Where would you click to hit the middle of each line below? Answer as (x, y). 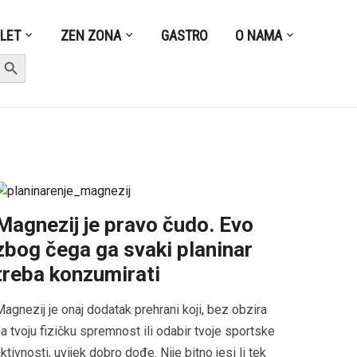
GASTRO (185, 35)
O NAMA (259, 35)
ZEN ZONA (91, 35)
